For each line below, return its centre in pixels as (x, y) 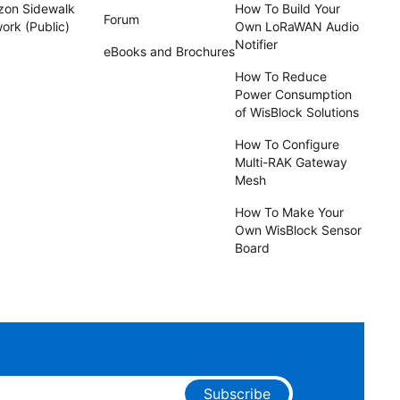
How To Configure (287, 144)
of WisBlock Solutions (297, 112)
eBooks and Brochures (169, 51)
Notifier (257, 44)
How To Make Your (290, 212)
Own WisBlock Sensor (299, 230)
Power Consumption (294, 94)
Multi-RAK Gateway (292, 162)
